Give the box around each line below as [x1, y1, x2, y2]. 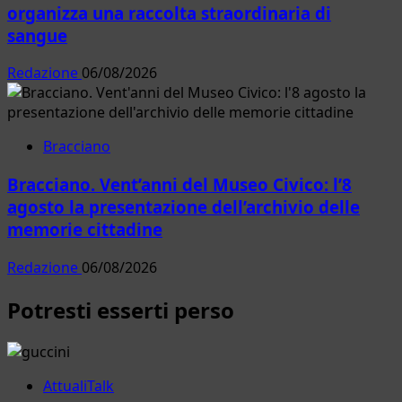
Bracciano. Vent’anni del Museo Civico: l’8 [7, 172, 352, 196]
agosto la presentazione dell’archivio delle [7, 195, 360, 218]
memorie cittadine [7, 217, 162, 240]
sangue [7, 23, 67, 47]
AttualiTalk [43, 376, 114, 397]
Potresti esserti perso [7, 294, 234, 325]
